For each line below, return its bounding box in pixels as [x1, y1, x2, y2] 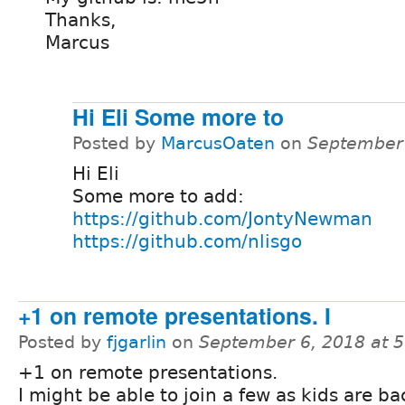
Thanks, [45, 8, 116, 31]
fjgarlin [107, 332, 166, 352]
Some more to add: [72, 184, 244, 207]
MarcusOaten [161, 133, 275, 153]
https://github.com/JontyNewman [72, 207, 372, 230]
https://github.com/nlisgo [72, 230, 302, 252]
